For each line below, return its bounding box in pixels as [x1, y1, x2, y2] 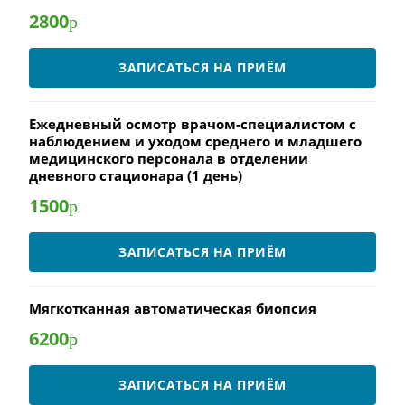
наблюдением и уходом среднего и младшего [29, 132, 362, 150]
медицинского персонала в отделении [29, 149, 308, 167]
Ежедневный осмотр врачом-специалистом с [29, 115, 356, 133]
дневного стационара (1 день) [29, 166, 242, 184]
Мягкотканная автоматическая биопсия [29, 299, 316, 317]
